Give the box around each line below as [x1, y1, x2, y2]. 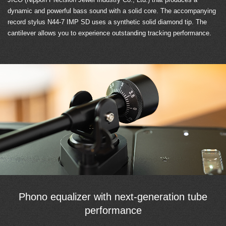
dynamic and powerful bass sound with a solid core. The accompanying [8, 7, 216, 15]
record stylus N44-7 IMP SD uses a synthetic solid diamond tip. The [8, 18, 207, 26]
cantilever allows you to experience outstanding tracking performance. [8, 29, 211, 37]
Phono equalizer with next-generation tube [19, 191, 207, 203]
